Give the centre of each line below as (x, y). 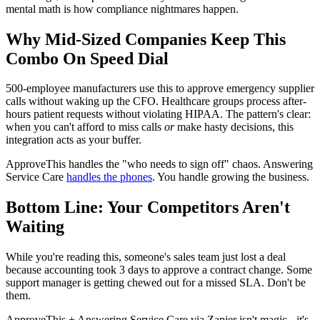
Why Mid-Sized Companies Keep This (146, 39)
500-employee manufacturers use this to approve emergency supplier (160, 89)
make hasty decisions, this (234, 127)
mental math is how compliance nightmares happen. (122, 9)
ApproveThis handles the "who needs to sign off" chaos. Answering (159, 164)
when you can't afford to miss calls (85, 127)
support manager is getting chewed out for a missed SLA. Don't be (156, 283)
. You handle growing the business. (231, 177)
